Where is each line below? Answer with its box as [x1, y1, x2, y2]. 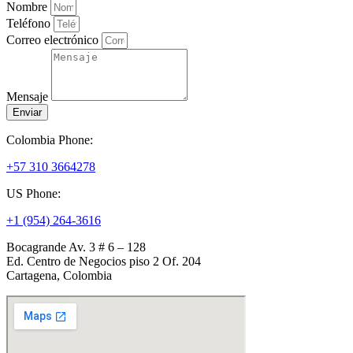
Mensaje [6, 90, 51, 104]
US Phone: [6, 187, 64, 201]
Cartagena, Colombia [6, 269, 112, 283]
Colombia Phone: [6, 133, 96, 147]
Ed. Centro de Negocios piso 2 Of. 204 [6, 255, 201, 269]
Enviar [13, 106, 42, 119]
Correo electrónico [6, 33, 102, 47]
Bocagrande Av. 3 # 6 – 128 [6, 240, 146, 255]
